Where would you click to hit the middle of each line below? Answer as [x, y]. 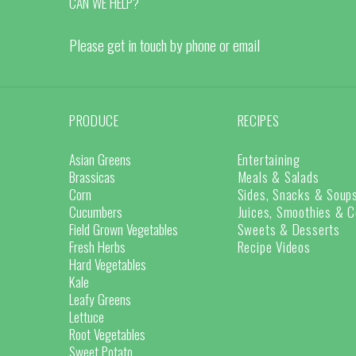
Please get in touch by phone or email [164, 44]
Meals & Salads [278, 176]
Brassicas [92, 176]
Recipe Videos [274, 246]
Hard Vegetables [108, 263]
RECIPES [258, 120]
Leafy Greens [100, 298]
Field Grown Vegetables [124, 228]
